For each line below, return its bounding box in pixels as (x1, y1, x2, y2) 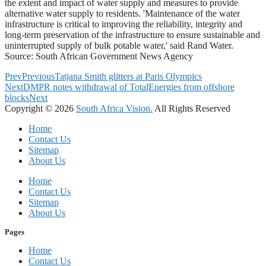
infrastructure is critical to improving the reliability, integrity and (5, 19, 242, 29)
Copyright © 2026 (5, 103, 76, 113)
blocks (5, 93, 29, 103)
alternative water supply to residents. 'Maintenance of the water (5, 8, 240, 18)
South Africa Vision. (76, 103, 153, 113)
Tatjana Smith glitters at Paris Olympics (55, 71, 202, 81)
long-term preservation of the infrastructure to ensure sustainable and (5, 30, 260, 40)
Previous (22, 71, 55, 81)
